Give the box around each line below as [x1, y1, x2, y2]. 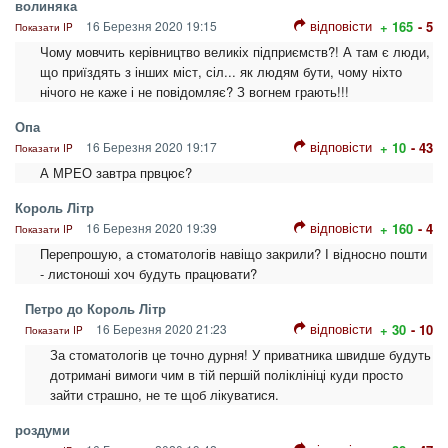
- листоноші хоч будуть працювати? [40, 264, 257, 284]
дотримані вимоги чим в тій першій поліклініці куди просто [50, 365, 403, 385]
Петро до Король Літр [25, 299, 166, 319]
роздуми [15, 420, 70, 440]
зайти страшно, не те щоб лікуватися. [50, 385, 279, 405]
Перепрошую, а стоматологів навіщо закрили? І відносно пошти [40, 244, 427, 264]
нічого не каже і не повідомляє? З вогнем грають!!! [40, 82, 349, 102]
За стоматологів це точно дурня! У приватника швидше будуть [50, 345, 431, 365]
